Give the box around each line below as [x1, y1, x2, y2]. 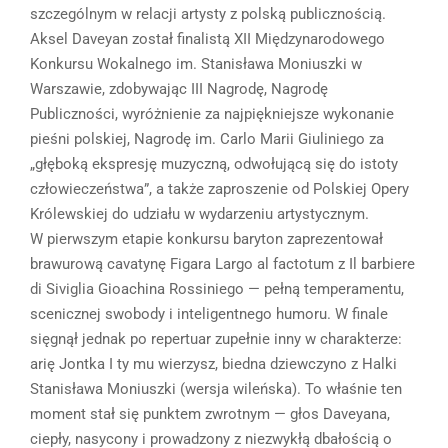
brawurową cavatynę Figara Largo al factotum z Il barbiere [30, 254, 415, 273]
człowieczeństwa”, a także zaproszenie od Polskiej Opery [30, 179, 409, 198]
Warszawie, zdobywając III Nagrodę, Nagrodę [30, 79, 328, 98]
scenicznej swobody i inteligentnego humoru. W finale [30, 304, 388, 323]
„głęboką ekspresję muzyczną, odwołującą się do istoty [30, 154, 398, 173]
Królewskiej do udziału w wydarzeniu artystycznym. [30, 204, 369, 223]
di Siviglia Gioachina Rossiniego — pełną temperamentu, [30, 279, 404, 298]
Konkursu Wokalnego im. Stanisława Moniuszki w [30, 54, 362, 73]
